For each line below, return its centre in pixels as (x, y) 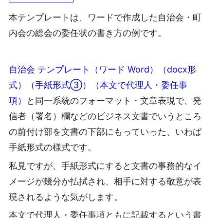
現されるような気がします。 (66, 197)
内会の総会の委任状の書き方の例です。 (88, 33)
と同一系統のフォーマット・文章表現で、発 (114, 101)
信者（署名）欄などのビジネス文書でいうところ (105, 116)
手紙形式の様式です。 (53, 147)
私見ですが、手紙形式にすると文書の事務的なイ (105, 165)
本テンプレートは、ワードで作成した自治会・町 (105, 18)
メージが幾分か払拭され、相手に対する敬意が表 (105, 181)
